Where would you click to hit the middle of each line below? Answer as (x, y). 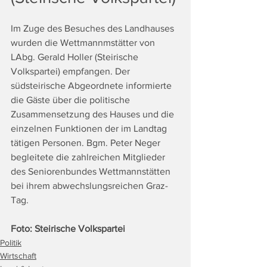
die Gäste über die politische (72, 100)
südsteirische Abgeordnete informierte (92, 85)
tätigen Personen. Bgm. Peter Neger (87, 142)
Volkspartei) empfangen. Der (72, 71)
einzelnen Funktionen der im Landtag (90, 128)
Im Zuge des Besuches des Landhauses (94, 28)
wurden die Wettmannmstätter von (84, 42)
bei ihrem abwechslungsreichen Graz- (89, 185)
